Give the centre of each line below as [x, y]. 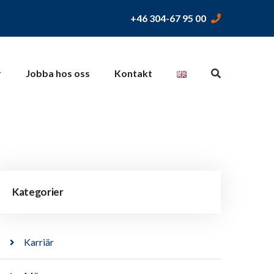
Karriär [39, 242]
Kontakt [133, 73]
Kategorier [38, 192]
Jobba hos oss [58, 73]
